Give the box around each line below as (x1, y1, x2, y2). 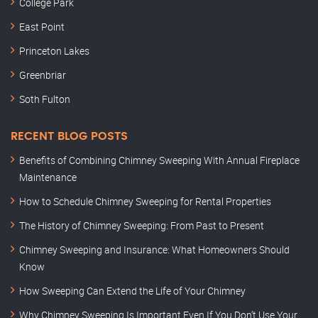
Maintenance (19, 170, 77, 185)
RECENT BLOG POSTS (11, 131, 128, 143)
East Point (19, 20, 65, 34)
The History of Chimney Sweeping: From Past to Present (19, 219, 264, 233)
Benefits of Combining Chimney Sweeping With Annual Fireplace (19, 153, 300, 168)
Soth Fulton (19, 92, 70, 106)
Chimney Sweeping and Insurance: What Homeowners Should (19, 243, 290, 257)
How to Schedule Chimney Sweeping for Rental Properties (19, 194, 271, 209)
